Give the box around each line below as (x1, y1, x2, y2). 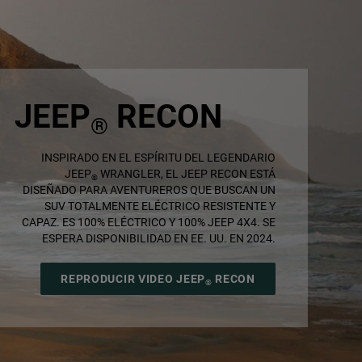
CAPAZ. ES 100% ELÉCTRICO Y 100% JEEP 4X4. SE (21, 215, 276, 229)
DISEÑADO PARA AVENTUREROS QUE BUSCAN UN (22, 183, 276, 196)
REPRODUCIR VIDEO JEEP (61, 271, 205, 285)
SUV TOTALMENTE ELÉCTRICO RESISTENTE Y (44, 199, 276, 213)
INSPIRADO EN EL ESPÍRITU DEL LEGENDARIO (40, 150, 276, 164)
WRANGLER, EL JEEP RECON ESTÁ (97, 166, 276, 180)
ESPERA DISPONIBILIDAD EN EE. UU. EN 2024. (41, 231, 276, 245)
